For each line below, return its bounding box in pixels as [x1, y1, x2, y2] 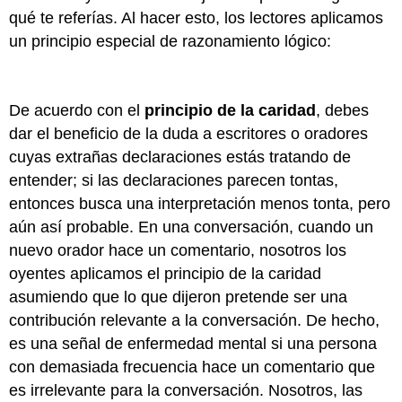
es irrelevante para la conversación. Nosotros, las [9, 381, 363, 400]
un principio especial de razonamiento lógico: [9, 31, 332, 50]
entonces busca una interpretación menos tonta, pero [9, 195, 391, 214]
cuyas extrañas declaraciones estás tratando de [9, 148, 352, 167]
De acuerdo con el [9, 101, 145, 120]
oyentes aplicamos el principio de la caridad [9, 265, 322, 284]
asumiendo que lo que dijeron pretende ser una [9, 288, 348, 307]
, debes [316, 101, 370, 120]
